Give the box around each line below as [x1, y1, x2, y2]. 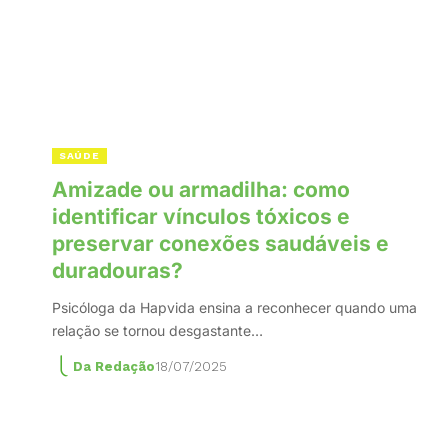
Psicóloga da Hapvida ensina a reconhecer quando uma [52, 298, 417, 316]
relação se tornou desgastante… [52, 321, 263, 339]
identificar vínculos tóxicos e [52, 203, 350, 229]
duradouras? [52, 257, 183, 283]
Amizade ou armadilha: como [52, 176, 350, 202]
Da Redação [72, 358, 155, 374]
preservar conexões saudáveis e [52, 230, 389, 256]
